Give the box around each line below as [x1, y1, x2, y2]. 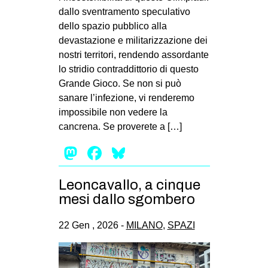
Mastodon [80, 142, 165, 164]
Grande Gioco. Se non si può [58, 78, 181, 89]
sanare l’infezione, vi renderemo [58, 92, 194, 103]
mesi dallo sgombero [58, 191, 195, 208]
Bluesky [127, 142, 195, 164]
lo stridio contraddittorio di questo [58, 63, 199, 74]
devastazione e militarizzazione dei [58, 35, 208, 45]
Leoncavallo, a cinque [58, 177, 200, 193]
